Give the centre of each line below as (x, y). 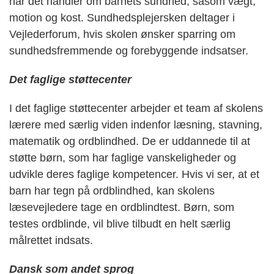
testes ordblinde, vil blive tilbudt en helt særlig (120, 224)
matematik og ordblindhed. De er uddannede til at (130, 141)
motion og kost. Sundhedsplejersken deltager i (122, 17)
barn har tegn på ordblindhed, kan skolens (112, 191)
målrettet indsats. (51, 240)
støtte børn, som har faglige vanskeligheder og (123, 157)
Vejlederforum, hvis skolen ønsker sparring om (122, 34)
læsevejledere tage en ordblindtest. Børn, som (122, 207)
